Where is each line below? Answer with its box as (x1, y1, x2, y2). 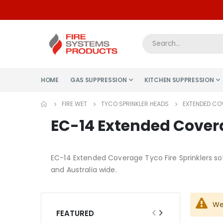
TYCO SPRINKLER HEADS (101, 99, 169, 108)
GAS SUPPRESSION (70, 75, 127, 84)
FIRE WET (62, 99, 87, 108)
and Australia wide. (51, 164, 117, 175)
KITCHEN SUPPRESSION (144, 75, 214, 84)
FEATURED (56, 208, 94, 219)
